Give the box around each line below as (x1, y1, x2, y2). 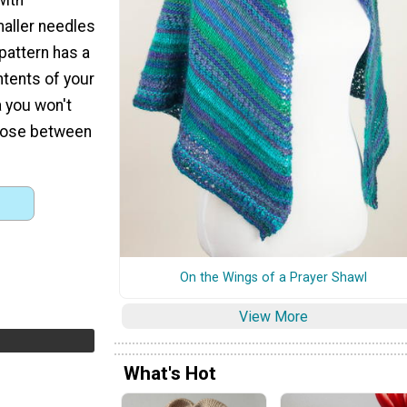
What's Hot (124, 362, 216, 385)
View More (239, 307, 308, 325)
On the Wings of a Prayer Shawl (180, 269, 367, 285)
